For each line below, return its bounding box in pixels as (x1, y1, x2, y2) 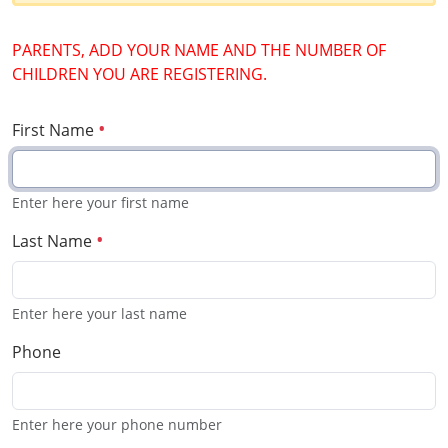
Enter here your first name (12, 193, 189, 212)
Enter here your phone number (12, 415, 222, 434)
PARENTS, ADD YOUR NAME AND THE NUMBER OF (12, 39, 386, 61)
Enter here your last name (12, 304, 187, 323)
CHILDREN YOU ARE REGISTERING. (12, 63, 267, 85)
